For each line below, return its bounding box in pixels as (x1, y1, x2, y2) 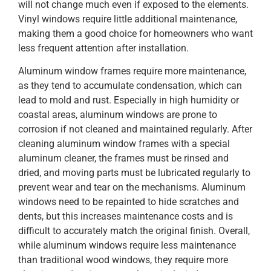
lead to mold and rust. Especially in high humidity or (18, 94, 239, 106)
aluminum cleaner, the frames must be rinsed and (18, 152, 229, 165)
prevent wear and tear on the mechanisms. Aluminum (18, 181, 246, 194)
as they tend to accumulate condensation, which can (18, 80, 242, 92)
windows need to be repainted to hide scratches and (18, 196, 239, 208)
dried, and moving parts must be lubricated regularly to (18, 167, 250, 179)
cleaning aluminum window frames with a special (18, 138, 230, 150)
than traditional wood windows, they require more (18, 254, 228, 266)
